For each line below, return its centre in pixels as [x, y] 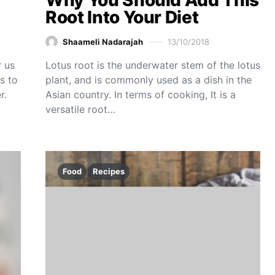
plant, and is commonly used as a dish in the [149, 80]
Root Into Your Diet [122, 17]
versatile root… [80, 109]
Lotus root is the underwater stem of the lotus [153, 65]
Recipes [109, 171]
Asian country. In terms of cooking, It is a [141, 95]
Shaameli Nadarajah [103, 41]
